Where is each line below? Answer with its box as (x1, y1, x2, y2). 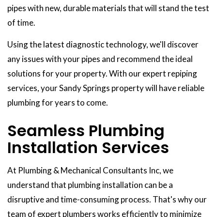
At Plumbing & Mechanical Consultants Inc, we (7, 165, 173, 176)
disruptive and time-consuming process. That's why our (7, 194, 207, 205)
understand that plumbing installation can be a (7, 180, 173, 190)
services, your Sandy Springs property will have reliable (7, 83, 204, 93)
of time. (7, 17, 35, 28)
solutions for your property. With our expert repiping (7, 68, 197, 79)
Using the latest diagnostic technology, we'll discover (7, 39, 199, 50)
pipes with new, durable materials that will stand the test (7, 3, 209, 14)
